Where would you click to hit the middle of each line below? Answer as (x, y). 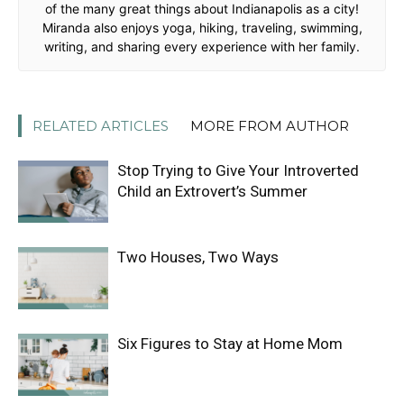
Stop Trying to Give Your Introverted (238, 170)
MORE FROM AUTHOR (270, 126)
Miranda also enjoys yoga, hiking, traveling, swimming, (202, 28)
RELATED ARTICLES (101, 126)
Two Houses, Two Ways (198, 257)
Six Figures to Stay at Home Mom (230, 344)
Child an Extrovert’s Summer (212, 191)
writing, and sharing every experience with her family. (202, 46)
